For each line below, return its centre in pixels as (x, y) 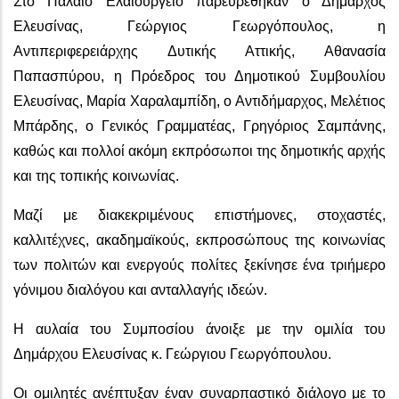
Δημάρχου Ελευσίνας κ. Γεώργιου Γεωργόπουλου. (172, 354)
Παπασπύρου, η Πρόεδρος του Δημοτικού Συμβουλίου (199, 76)
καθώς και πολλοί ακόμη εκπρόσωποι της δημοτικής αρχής (199, 151)
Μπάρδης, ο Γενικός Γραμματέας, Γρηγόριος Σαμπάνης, (199, 126)
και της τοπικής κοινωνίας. (98, 175)
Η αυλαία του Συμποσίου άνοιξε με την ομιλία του (199, 329)
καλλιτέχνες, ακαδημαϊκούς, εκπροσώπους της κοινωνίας (199, 240)
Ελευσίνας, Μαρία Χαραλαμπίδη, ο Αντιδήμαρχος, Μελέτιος (199, 101)
